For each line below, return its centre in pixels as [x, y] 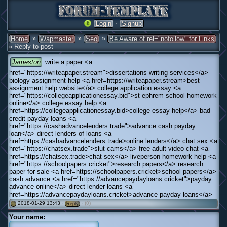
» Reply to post [31, 47]
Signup [131, 24]
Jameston [26, 62]
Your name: [27, 217]
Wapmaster [57, 39]
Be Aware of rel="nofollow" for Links [162, 39]
